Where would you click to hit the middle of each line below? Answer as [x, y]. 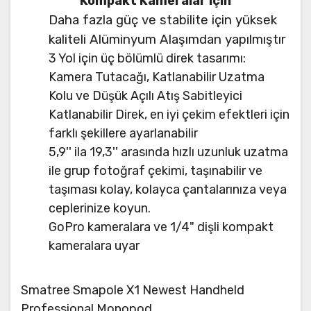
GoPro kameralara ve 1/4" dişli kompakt [161, 227]
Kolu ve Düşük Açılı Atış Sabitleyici [145, 96]
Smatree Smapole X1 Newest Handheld [133, 291]
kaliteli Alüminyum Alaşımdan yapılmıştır [167, 40]
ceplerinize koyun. [100, 209]
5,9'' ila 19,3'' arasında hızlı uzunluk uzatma [168, 152]
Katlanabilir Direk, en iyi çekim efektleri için [169, 115]
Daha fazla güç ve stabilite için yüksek [163, 20]
